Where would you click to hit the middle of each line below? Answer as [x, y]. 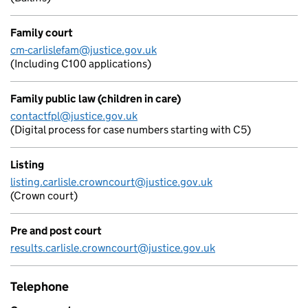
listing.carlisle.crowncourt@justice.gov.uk [111, 182]
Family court [42, 33]
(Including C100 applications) [81, 64]
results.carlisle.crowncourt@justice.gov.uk [113, 248]
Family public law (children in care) [96, 99]
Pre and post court [56, 231]
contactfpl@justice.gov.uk [74, 116]
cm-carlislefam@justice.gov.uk [84, 50]
